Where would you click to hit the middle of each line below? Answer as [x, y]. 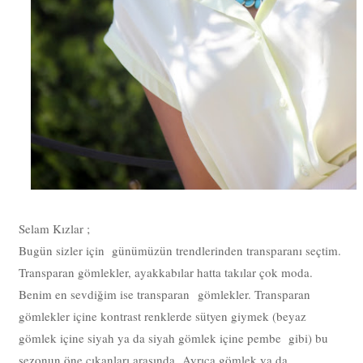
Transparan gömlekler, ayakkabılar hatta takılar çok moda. [166, 273]
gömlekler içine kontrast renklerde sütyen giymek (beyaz [163, 316]
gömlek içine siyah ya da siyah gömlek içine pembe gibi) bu [174, 338]
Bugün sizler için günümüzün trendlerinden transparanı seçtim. [180, 251]
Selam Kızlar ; [55, 229]
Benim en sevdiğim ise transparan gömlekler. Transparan [165, 295]
